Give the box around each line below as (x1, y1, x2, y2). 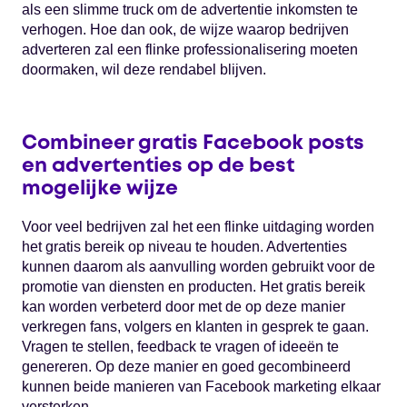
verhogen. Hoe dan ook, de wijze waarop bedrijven (22, 21, 349, 37)
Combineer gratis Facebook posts (22, 134, 364, 153)
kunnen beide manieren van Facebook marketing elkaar (22, 379, 381, 395)
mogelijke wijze (22, 179, 178, 198)
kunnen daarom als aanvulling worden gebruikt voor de (22, 259, 375, 275)
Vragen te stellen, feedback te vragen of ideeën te (22, 339, 339, 355)
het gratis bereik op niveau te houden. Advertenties (22, 239, 347, 255)
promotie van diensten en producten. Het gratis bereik (22, 279, 365, 295)
